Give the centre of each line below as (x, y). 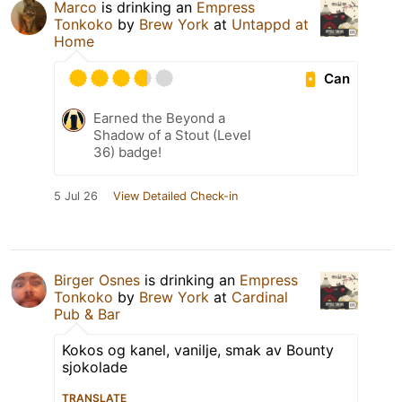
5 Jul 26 (76, 196)
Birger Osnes (97, 280)
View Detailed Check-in (175, 196)
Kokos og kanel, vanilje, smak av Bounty (198, 350)
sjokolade (95, 367)
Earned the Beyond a (159, 118)
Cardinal (260, 297)
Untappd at (270, 24)
